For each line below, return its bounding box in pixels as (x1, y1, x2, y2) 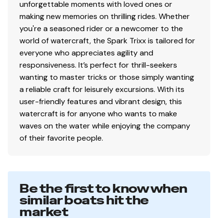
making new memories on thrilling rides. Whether (19, 11, 190, 21)
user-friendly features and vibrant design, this (19, 96, 182, 107)
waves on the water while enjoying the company (19, 120, 190, 131)
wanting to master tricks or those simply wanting (19, 72, 194, 82)
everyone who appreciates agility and (19, 47, 153, 58)
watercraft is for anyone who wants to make (19, 108, 177, 119)
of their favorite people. (19, 132, 103, 143)
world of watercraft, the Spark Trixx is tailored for (19, 35, 195, 46)
